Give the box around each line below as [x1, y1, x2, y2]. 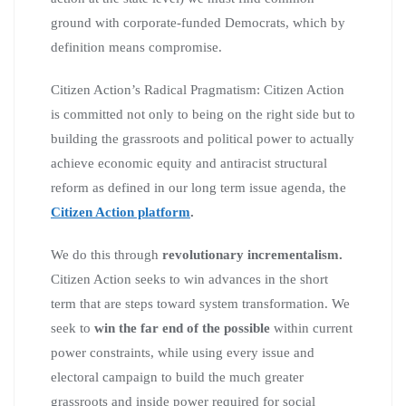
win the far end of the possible [94, 320, 270, 335]
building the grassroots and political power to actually [51, 130, 354, 146]
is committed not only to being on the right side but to [51, 106, 355, 121]
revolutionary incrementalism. [159, 246, 343, 262]
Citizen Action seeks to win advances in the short [51, 271, 328, 286]
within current [270, 320, 353, 335]
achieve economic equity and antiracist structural [51, 155, 327, 170]
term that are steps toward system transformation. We [51, 295, 350, 311]
